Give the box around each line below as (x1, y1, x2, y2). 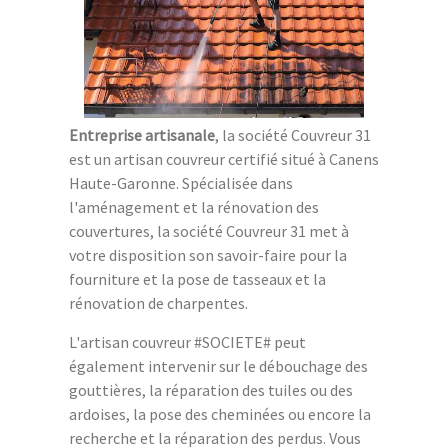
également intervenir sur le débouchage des (69, 355, 368, 376)
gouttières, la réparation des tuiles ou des (69, 379, 353, 400)
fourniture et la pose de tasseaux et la (69, 268, 326, 289)
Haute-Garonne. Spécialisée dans (69, 172, 293, 193)
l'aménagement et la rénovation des (69, 196, 319, 217)
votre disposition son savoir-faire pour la (69, 244, 347, 265)
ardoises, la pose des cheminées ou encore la (69, 403, 371, 424)
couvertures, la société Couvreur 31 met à (69, 220, 349, 241)
